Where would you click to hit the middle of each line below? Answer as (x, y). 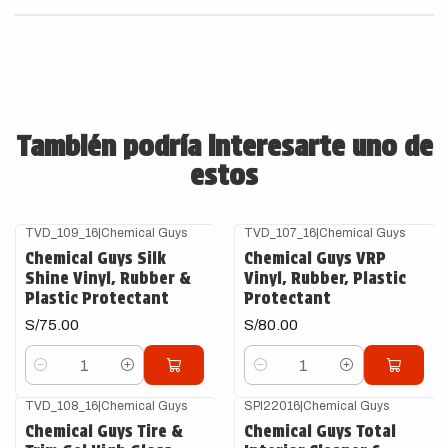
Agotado (274, 418)
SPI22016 (272, 405)
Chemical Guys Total (320, 431)
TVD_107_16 (280, 232)
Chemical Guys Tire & (103, 431)
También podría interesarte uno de (224, 146)
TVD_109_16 (61, 232)
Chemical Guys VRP (315, 258)
